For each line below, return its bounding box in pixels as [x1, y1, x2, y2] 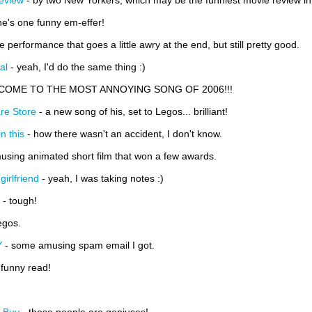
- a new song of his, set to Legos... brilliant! [36, 106, 228, 117]
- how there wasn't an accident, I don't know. [24, 128, 222, 139]
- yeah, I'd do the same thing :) [8, 61, 146, 72]
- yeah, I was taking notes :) [39, 173, 164, 184]
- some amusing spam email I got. [2, 240, 155, 251]
